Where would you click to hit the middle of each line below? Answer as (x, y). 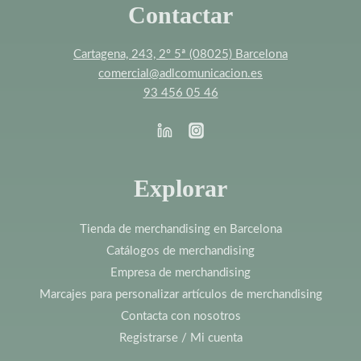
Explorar (180, 189)
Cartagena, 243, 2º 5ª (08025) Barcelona (180, 54)
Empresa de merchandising (180, 272)
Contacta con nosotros (180, 316)
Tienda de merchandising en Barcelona (180, 229)
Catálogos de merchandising (180, 251)
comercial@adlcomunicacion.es (180, 73)
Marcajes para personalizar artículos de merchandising (180, 294)
